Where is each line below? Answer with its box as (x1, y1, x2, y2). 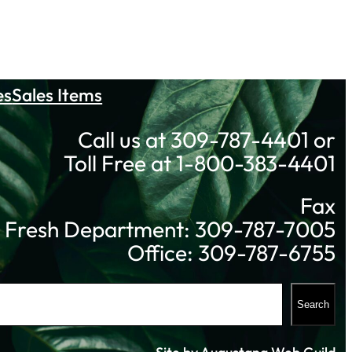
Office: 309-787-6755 (126, 238, 335, 266)
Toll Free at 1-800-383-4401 (63, 149, 335, 178)
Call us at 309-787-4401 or (77, 126, 335, 154)
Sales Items (12, 82, 103, 106)
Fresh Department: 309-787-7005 (4, 214, 335, 243)
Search (296, 298, 329, 310)
